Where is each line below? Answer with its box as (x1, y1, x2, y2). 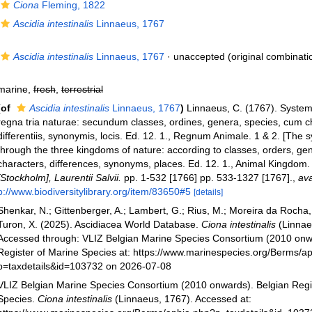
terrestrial (61, 84, 103, 95)
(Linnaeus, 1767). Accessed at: (111, 293, 251, 304)
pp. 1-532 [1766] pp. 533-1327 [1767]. (120, 172, 292, 183)
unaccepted (173, 51, 225, 62)
